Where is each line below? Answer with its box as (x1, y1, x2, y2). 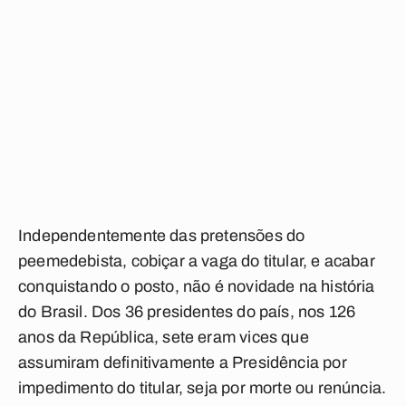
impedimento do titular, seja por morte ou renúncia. (18, 379, 387, 397)
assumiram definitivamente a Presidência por (18, 353, 347, 372)
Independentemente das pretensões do (18, 227, 305, 245)
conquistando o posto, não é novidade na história (18, 277, 375, 295)
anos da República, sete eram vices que (18, 328, 309, 346)
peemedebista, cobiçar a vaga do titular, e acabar (18, 252, 375, 270)
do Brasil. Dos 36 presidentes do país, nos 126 (18, 303, 356, 321)
